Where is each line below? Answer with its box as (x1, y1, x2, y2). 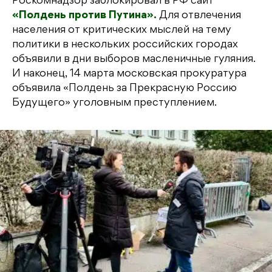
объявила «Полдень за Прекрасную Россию (12, 84, 237, 94)
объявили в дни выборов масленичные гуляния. (12, 55, 256, 65)
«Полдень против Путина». (12, 11, 157, 21)
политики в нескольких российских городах (12, 40, 238, 50)
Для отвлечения (157, 11, 241, 21)
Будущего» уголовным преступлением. (12, 98, 217, 109)
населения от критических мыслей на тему (12, 25, 231, 36)
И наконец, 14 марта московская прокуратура (12, 69, 246, 80)
